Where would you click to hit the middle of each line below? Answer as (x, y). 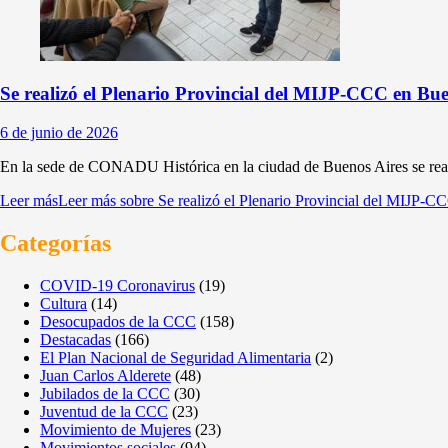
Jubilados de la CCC (105, 393)
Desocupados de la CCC (118, 321)
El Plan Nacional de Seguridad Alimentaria (175, 357)
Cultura (63, 303)
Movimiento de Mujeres (115, 429)
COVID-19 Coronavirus (117, 285)
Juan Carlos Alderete (105, 375)
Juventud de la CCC (104, 411)
